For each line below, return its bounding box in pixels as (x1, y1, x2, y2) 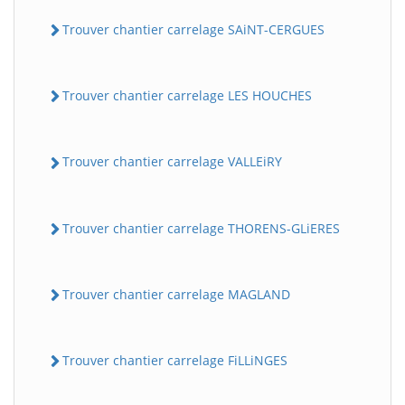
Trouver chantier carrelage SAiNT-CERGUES (62, 20, 325, 38)
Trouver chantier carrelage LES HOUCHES (62, 87, 312, 104)
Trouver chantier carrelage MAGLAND (62, 285, 290, 303)
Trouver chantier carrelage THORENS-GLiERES (62, 219, 340, 237)
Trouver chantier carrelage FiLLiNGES (62, 352, 287, 369)
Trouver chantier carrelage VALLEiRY (62, 153, 282, 171)
